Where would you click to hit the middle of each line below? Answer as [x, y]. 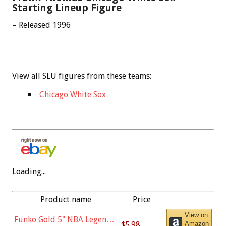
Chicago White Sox [73, 94]
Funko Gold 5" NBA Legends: [65, 219]
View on [196, 215]
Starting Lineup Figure [67, 7]
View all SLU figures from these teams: [82, 76]
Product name [66, 199]
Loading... [29, 171]
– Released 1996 [41, 25]
